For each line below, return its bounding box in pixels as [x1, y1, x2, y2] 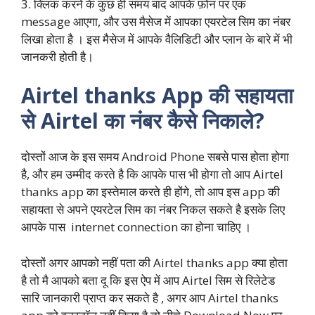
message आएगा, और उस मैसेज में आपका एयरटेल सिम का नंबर [21, 13, 290, 30]
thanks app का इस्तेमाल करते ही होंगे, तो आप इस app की [21, 184, 280, 200]
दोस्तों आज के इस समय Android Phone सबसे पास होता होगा [21, 148, 289, 165]
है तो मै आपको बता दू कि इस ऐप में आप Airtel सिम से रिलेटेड [21, 271, 275, 288]
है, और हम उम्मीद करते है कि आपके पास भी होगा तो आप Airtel [21, 166, 283, 183]
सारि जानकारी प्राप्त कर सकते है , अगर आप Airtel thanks [21, 289, 278, 306]
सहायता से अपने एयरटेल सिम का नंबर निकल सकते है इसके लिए [21, 201, 285, 218]
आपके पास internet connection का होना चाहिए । [21, 219, 251, 236]
